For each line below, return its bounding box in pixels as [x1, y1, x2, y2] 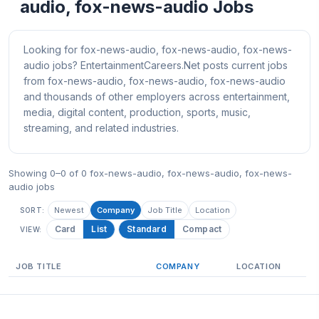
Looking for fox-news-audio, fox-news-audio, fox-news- [23, 43, 292, 56]
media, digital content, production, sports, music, [23, 106, 251, 118]
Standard [127, 224, 167, 234]
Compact [182, 224, 222, 234]
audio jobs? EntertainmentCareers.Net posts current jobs [23, 59, 288, 71]
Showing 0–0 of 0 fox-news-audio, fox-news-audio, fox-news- [9, 167, 292, 179]
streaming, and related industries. [23, 122, 179, 134]
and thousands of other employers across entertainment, [23, 90, 290, 103]
